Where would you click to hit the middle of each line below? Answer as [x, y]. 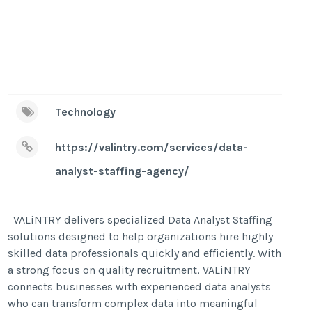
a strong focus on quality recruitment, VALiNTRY [130, 270]
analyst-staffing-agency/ [123, 171]
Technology [86, 111]
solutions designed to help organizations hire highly [141, 236]
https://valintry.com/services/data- [152, 147]
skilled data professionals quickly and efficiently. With [145, 253]
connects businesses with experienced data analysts [140, 286]
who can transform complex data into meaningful [133, 303]
